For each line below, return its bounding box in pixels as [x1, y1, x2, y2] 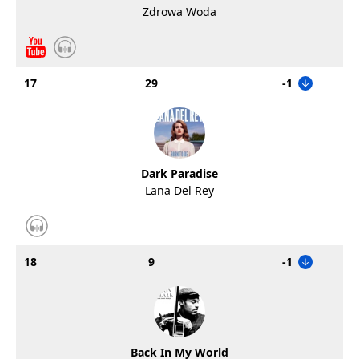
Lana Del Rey [145, 183, 214, 198]
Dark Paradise [141, 166, 218, 181]
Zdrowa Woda [143, 4, 216, 19]
